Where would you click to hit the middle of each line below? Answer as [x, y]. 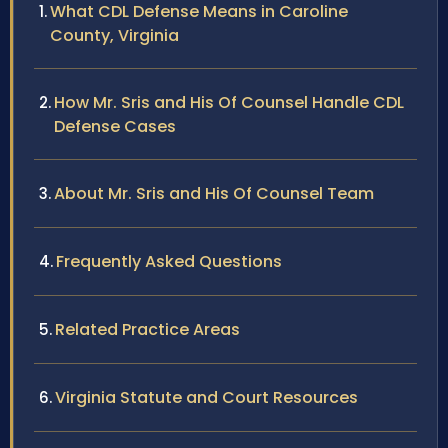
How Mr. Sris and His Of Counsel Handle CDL [229, 103]
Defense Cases [115, 127]
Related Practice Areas [147, 330]
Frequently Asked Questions [169, 262]
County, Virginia [114, 36]
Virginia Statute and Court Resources [206, 398]
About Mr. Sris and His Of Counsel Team [214, 194]
